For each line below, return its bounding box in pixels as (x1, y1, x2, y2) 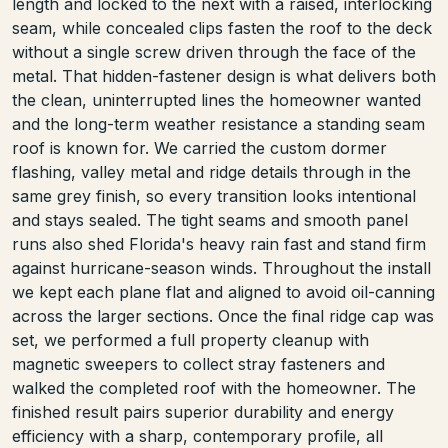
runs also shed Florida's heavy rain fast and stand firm (12, 233, 426, 254)
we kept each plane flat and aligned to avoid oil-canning (12, 281, 435, 302)
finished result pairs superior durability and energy (12, 401, 394, 422)
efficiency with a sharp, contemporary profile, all (12, 425, 383, 446)
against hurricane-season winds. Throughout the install (12, 257, 431, 278)
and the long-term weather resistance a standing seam (12, 113, 425, 134)
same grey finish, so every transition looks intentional (12, 185, 416, 206)
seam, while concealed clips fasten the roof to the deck (12, 17, 432, 38)
